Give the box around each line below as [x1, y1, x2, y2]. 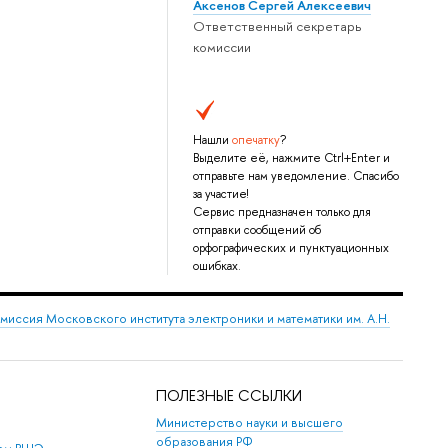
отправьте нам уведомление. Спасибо [192, 168, 399, 185]
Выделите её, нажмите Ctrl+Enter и [192, 150, 390, 167]
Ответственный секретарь [192, 17, 362, 36]
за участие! [192, 186, 248, 203]
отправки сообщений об [192, 222, 321, 239]
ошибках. [192, 258, 241, 275]
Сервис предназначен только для [192, 204, 371, 221]
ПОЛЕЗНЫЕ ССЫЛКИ [156, 384, 303, 406]
